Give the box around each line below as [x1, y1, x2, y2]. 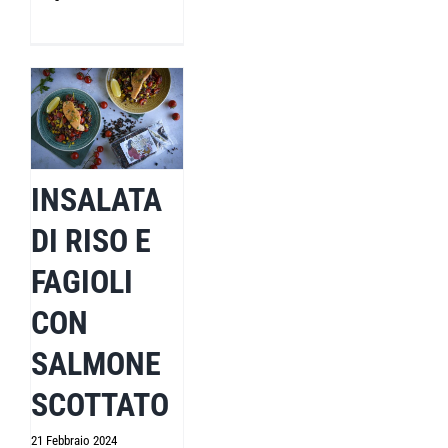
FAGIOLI [31, 263, 133, 302]
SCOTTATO [31, 386, 169, 425]
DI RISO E [31, 222, 151, 261]
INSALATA [31, 181, 162, 220]
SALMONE [31, 345, 161, 384]
